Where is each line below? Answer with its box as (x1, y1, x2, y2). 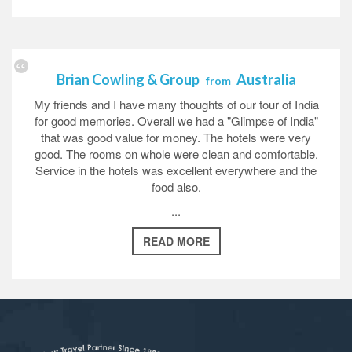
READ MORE (142, 233, 210, 249)
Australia (233, 71, 296, 88)
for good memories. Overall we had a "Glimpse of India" (34, 112, 318, 129)
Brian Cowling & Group (56, 71, 202, 88)
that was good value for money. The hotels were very (41, 129, 311, 145)
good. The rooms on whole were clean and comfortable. (34, 145, 318, 162)
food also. (151, 178, 201, 195)
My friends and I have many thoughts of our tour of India (33, 96, 319, 112)
